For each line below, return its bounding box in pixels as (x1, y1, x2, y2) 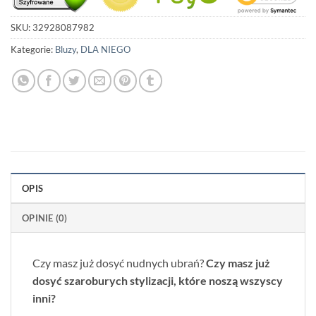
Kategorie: (11, 44, 55, 56)
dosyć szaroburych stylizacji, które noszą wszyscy (32, 274, 283, 288)
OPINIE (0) (22, 212, 68, 224)
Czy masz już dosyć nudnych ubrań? (32, 256, 204, 270)
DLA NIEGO (80, 44, 130, 56)
